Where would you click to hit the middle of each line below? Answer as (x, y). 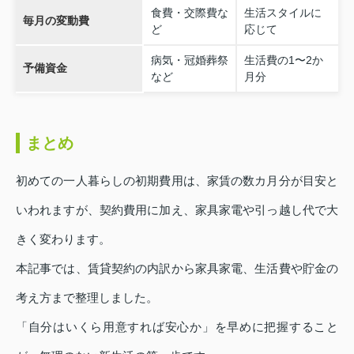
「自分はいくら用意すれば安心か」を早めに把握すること (177, 327)
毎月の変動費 (56, 21)
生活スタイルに (282, 13)
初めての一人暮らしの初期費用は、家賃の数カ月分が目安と (177, 181)
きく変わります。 (63, 239)
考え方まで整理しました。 (87, 298)
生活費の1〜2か (283, 60)
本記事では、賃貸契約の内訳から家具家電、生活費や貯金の (177, 269)
